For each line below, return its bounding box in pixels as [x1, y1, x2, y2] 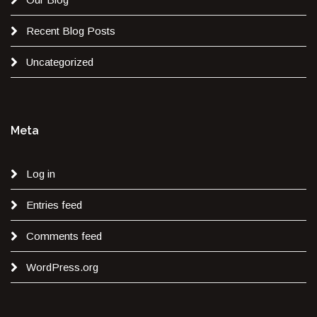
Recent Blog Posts [26, 24, 115, 37]
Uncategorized [26, 55, 93, 68]
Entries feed [26, 198, 82, 211]
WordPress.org [26, 260, 98, 273]
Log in [26, 167, 55, 180]
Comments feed [26, 229, 102, 242]
